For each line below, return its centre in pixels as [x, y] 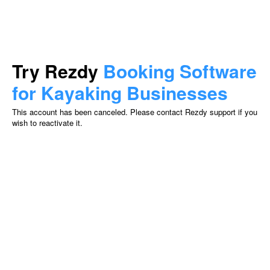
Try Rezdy [58, 71]
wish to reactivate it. [47, 123]
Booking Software [180, 71]
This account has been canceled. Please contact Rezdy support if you [135, 112]
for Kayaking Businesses [120, 93]
